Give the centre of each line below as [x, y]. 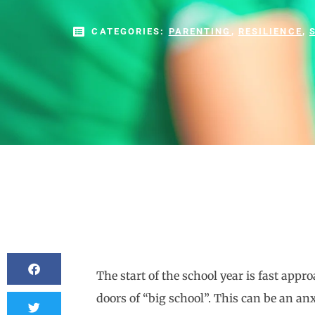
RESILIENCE [270, 31]
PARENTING [200, 31]
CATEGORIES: [130, 31]
